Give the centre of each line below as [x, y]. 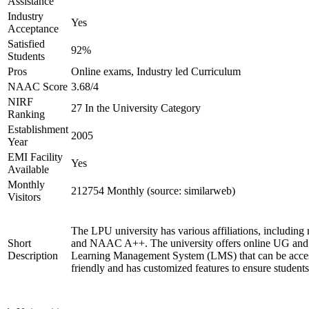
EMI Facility [35, 157]
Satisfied [26, 44]
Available [28, 169]
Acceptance [33, 29]
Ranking [26, 114]
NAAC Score [38, 87]
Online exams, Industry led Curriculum [156, 71]
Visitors [24, 197]
